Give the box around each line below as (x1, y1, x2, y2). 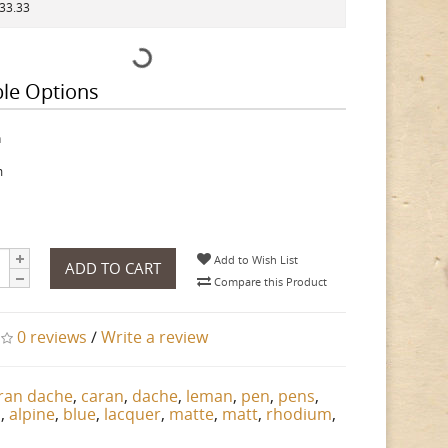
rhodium (266, 403, 333, 425)
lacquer (104, 403, 162, 425)
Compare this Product (211, 274, 328, 289)
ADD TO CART (65, 258, 162, 278)
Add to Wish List (211, 252, 299, 267)
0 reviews (17, 326, 88, 348)
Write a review (101, 326, 209, 348)
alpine (9, 403, 56, 425)
